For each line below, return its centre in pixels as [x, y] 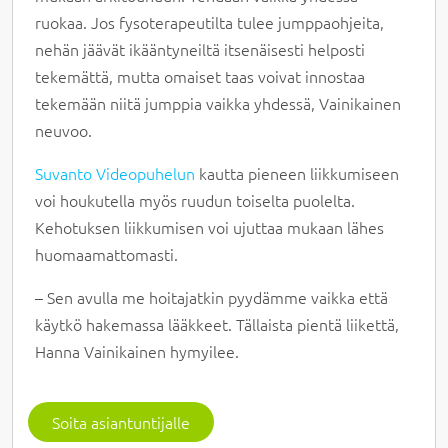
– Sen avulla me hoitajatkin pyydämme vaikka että [212, 296]
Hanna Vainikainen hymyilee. [141, 350]
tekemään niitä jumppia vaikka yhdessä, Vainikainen [218, 102]
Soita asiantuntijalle [121, 421]
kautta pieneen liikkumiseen [297, 172]
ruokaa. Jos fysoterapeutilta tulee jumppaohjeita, [210, 21]
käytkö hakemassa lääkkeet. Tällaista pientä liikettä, [217, 323]
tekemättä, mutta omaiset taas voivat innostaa [200, 75]
